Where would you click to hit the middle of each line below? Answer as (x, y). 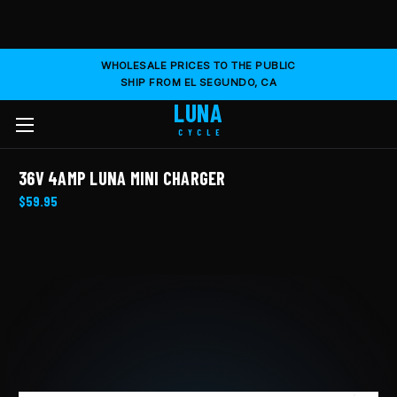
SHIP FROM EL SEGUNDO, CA (198, 82)
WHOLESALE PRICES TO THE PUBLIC (198, 66)
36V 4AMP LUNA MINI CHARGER (122, 179)
